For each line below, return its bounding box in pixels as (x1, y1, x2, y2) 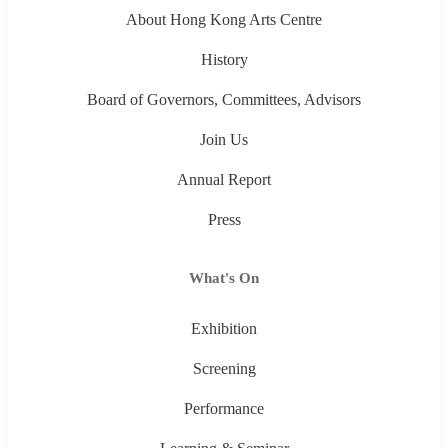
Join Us (200, 130, 248, 148)
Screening (192, 359, 256, 377)
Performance (184, 399, 264, 417)
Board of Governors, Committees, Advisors (87, 90, 361, 108)
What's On (189, 269, 259, 286)
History (200, 50, 248, 68)
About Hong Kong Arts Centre (126, 10, 322, 28)
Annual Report (177, 170, 271, 188)
